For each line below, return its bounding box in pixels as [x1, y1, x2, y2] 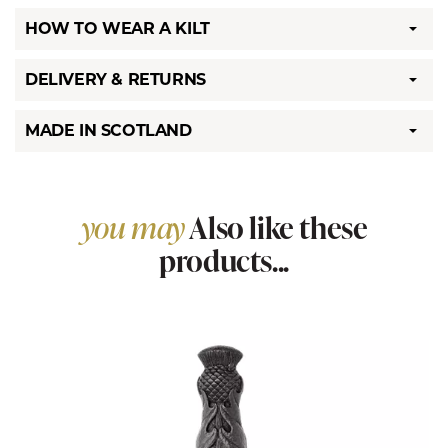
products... [159, 239, 289, 281]
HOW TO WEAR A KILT [25, 19, 210, 38]
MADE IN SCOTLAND [25, 121, 192, 140]
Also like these [184, 206, 368, 248]
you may [80, 206, 185, 248]
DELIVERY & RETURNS [25, 70, 206, 89]
